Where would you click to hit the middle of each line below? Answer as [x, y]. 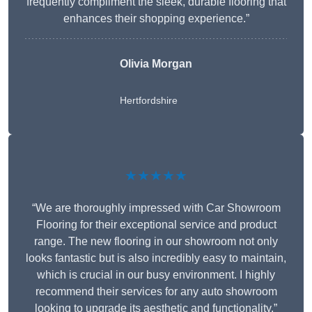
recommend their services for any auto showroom [156, 292]
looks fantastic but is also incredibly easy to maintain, [156, 258]
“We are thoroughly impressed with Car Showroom [156, 208]
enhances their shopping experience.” [156, 19]
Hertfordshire [149, 101]
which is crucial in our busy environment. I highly [156, 275]
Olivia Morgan [156, 64]
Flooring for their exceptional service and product [156, 225]
